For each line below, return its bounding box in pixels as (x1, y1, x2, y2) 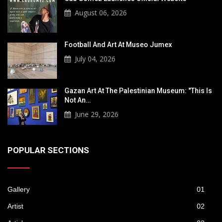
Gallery (7, 185, 30, 193)
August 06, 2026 (75, 7, 127, 17)
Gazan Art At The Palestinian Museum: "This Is (64, 86, 212, 95)
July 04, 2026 (75, 54, 115, 63)
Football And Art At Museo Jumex (64, 40, 172, 49)
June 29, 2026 (75, 109, 118, 119)
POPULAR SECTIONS (7, 145, 89, 155)
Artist (7, 202, 23, 210)
